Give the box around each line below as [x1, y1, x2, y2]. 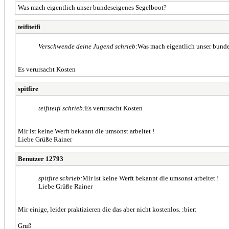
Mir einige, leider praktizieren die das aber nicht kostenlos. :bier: [18, 205, 197, 213]
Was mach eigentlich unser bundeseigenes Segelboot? [18, 3, 167, 11]
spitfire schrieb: [38, 174, 82, 182]
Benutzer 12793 [18, 154, 63, 163]
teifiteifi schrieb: [38, 104, 85, 112]
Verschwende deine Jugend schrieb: [38, 42, 138, 50]
